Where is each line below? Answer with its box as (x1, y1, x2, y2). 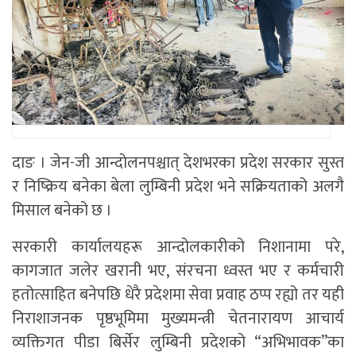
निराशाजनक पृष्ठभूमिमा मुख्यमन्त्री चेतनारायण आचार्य (12, 305, 344, 333)
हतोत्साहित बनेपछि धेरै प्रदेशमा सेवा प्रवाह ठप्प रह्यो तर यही (12, 281, 344, 309)
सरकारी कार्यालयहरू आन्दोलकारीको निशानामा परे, (12, 234, 344, 261)
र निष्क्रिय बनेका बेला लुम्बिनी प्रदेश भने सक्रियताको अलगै (12, 173, 344, 201)
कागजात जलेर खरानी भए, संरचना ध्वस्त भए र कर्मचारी (12, 257, 344, 285)
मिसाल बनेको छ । (12, 197, 112, 225)
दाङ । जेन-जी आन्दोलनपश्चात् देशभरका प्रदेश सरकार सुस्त (12, 149, 344, 177)
